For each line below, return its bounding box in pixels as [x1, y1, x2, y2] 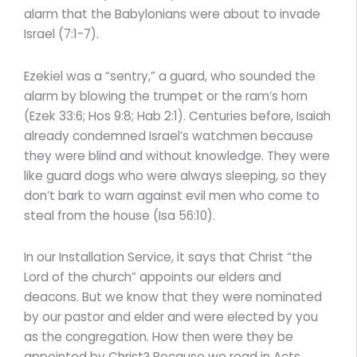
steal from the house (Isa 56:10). [24, 206, 215, 224]
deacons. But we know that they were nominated [24, 288, 322, 305]
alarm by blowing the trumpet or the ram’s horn [24, 87, 308, 104]
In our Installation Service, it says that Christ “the [24, 248, 312, 265]
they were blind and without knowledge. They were [24, 147, 330, 164]
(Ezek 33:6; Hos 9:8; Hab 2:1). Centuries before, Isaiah [24, 107, 331, 124]
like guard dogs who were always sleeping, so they [24, 167, 327, 184]
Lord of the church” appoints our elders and [24, 268, 281, 285]
